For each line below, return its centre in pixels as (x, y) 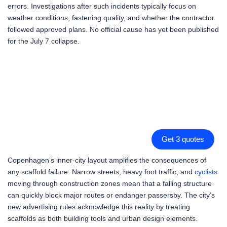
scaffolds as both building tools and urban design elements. (103, 219)
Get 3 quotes (183, 140)
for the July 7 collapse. (44, 41)
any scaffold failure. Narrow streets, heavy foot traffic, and (101, 172)
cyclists (206, 172)
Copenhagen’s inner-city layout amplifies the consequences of (107, 160)
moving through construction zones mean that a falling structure (110, 184)
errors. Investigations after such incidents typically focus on (102, 6)
